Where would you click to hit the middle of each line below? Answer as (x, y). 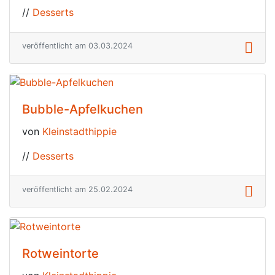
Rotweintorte (60, 253)
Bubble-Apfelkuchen (83, 110)
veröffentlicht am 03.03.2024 (77, 45)
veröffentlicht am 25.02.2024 (77, 190)
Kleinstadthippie (79, 132)
